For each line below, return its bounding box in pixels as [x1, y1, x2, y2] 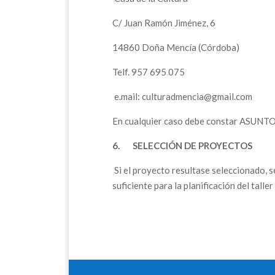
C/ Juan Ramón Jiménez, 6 [112, 17, 215, 28]
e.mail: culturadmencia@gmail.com [112, 90, 252, 102]
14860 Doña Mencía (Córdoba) [112, 41, 239, 53]
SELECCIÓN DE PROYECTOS [133, 139, 252, 151]
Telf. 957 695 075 [112, 66, 185, 77]
